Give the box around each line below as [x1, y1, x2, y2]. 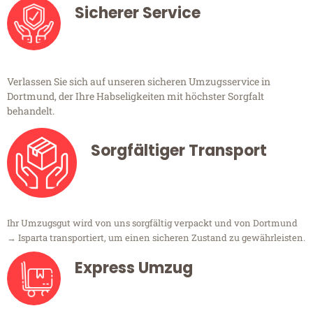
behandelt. [7, 104, 54, 118]
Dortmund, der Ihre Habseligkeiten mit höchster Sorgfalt [7, 89, 264, 103]
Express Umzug [75, 257, 193, 279]
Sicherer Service [75, 2, 201, 24]
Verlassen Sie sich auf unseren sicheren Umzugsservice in [7, 75, 270, 89]
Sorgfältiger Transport [91, 140, 267, 162]
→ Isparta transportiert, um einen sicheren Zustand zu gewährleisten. [7, 231, 305, 245]
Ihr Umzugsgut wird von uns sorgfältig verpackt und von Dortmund [7, 217, 298, 230]
